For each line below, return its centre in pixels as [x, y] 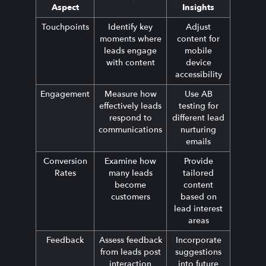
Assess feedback [130, 240]
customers [130, 197]
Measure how [130, 94]
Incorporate [198, 240]
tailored [198, 173]
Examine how [130, 161]
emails [198, 141]
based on [198, 197]
